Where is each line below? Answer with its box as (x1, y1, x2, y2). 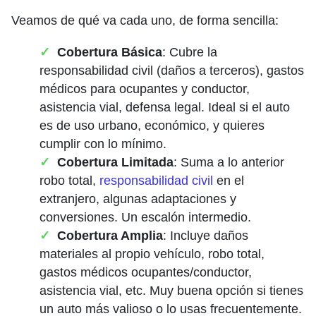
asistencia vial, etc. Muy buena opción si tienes (39, 284, 303, 298)
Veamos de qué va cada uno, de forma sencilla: (11, 13, 279, 28)
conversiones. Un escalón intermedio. (39, 210, 251, 225)
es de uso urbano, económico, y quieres (39, 119, 265, 133)
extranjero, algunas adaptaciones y (39, 192, 236, 207)
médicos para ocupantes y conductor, (39, 82, 250, 97)
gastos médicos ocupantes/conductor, (39, 265, 252, 280)
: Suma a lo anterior (174, 155, 284, 170)
